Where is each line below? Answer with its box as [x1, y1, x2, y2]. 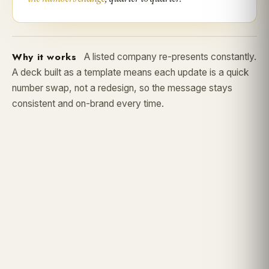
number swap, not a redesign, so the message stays [12, 82, 232, 94]
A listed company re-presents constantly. [76, 51, 256, 63]
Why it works [12, 50, 77, 64]
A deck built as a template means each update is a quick [12, 67, 249, 79]
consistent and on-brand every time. [12, 98, 164, 110]
